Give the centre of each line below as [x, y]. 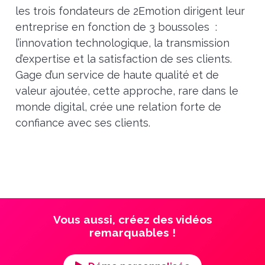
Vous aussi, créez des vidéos [132, 220]
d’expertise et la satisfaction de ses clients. [123, 59]
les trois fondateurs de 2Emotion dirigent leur [130, 11]
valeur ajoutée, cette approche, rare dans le [127, 91]
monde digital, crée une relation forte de [118, 107]
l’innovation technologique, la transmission [122, 43]
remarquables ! [132, 233]
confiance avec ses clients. [83, 123]
